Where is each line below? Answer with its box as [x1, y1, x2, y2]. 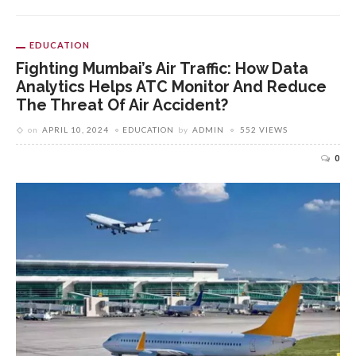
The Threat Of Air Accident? [16, 95, 228, 114]
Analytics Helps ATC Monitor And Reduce [16, 77, 327, 96]
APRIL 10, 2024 [42, 124, 109, 134]
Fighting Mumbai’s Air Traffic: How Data [16, 59, 308, 78]
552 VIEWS [240, 124, 288, 134]
